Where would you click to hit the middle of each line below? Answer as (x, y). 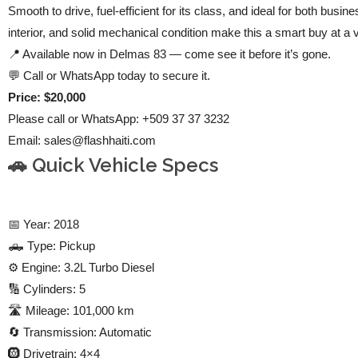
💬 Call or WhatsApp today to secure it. (109, 76)
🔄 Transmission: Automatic (80, 332)
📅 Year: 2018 (44, 225)
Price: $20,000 (47, 97)
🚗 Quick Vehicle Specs (116, 165)
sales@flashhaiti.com (100, 141)
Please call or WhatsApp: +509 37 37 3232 (119, 119)
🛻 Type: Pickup (52, 246)
